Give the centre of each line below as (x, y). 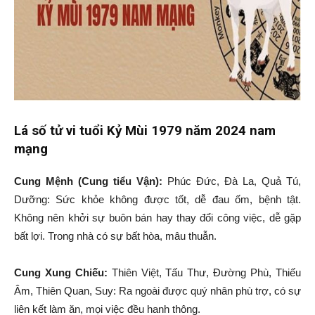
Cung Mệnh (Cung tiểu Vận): (88, 181)
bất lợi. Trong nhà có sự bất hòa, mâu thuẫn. (115, 236)
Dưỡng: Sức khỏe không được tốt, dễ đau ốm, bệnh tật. (157, 199)
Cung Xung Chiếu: (61, 272)
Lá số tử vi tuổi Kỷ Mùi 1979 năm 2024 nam (145, 131)
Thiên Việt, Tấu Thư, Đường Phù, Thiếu (204, 272)
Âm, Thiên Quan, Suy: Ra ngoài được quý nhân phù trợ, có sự (157, 291)
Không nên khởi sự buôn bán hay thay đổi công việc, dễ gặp (157, 218)
